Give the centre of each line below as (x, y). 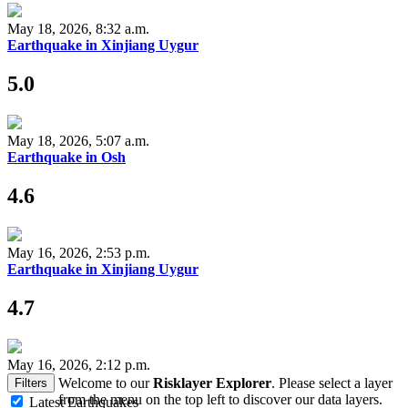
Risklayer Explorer (212, 383)
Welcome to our (106, 383)
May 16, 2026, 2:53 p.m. (79, 253)
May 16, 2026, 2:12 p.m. (79, 364)
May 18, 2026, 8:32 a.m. (78, 29)
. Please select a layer (332, 383)
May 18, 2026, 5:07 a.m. (78, 141)
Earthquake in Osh (66, 158)
